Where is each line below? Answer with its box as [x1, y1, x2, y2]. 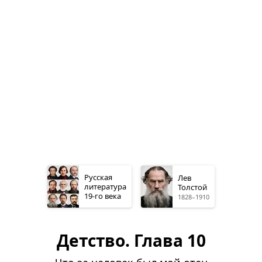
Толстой [178, 182, 207, 192]
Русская [84, 172, 112, 182]
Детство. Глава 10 [56, 229, 206, 251]
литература [84, 181, 126, 192]
